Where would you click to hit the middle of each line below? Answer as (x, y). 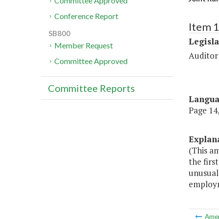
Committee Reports (91, 88)
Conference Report (87, 16)
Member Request (84, 45)
